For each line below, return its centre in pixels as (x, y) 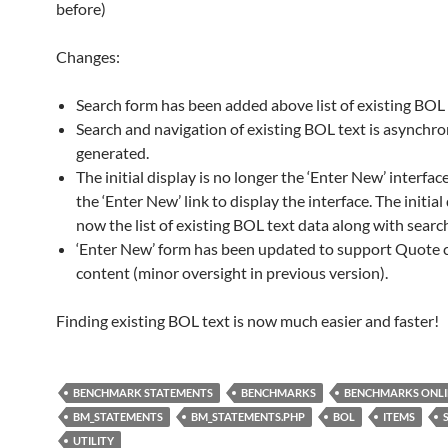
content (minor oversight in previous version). (232, 272)
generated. (112, 152)
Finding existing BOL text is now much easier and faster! (247, 320)
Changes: (88, 56)
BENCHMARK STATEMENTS (143, 392)
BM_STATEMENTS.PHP (248, 416)
